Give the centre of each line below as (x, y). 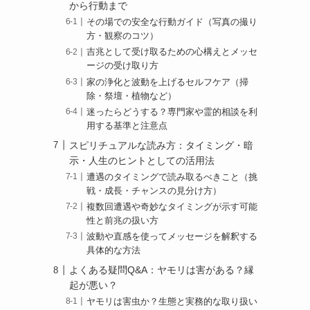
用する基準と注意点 (127, 126)
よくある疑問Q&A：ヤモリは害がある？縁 (162, 270)
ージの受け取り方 (123, 66)
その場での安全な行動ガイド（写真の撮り (172, 22)
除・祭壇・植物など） (132, 96)
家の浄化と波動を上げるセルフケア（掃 (168, 82)
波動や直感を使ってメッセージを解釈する (172, 237)
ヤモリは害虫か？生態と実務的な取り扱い (172, 302)
